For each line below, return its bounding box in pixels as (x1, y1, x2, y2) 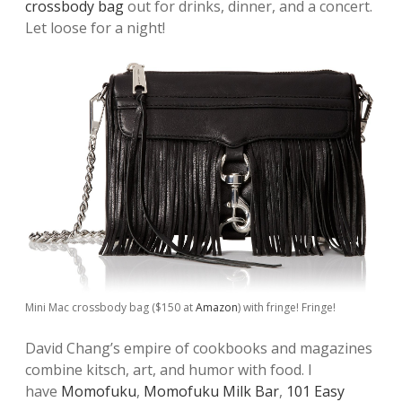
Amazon (196, 299, 238, 315)
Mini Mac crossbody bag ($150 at (25, 299, 196, 315)
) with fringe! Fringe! (238, 299, 336, 315)
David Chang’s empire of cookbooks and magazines (25, 337, 372, 358)
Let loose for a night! (25, 17, 165, 38)
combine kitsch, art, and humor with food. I (25, 359, 312, 380)
